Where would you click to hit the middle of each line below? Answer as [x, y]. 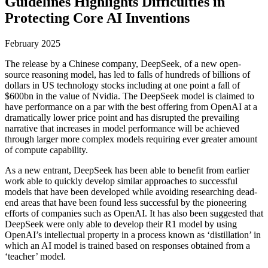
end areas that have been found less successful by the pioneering [126, 202]
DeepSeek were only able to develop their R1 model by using [121, 224]
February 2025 [33, 43]
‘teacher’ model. [35, 256]
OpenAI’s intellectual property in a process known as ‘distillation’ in [133, 234]
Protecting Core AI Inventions [97, 18]
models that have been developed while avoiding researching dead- [131, 191]
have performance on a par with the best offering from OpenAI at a [131, 106]
